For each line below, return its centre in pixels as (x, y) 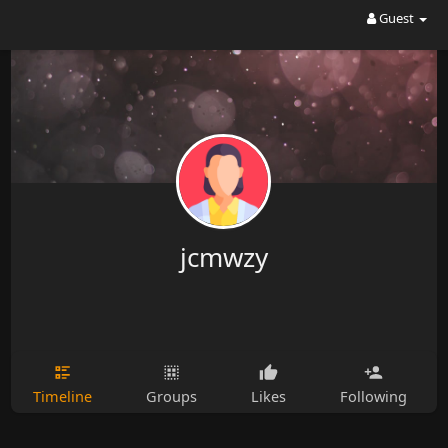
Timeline (62, 396)
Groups (171, 396)
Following (373, 396)
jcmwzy (223, 257)
